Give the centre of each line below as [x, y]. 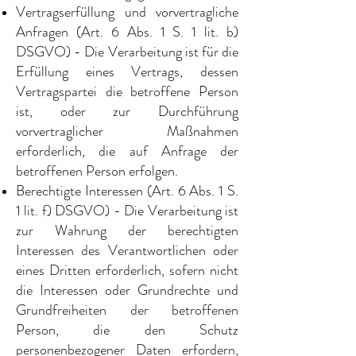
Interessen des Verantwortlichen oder [127, 250]
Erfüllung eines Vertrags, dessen [127, 72]
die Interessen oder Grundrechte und [127, 290]
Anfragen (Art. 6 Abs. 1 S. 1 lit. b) [127, 32]
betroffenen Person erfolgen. [97, 171]
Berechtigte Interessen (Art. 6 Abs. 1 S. [127, 191]
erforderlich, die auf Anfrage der [127, 151]
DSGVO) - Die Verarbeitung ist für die [127, 52]
